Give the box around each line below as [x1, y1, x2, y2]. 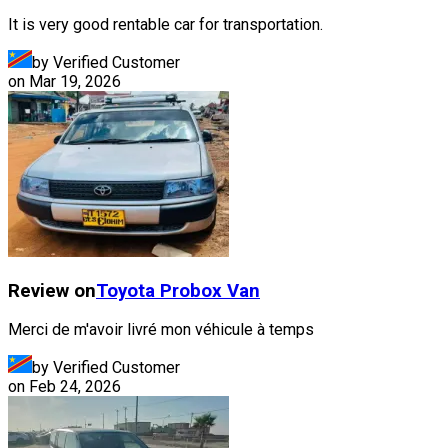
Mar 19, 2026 [29, 71, 121, 91]
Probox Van [160, 279, 260, 302]
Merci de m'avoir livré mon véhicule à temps [8, 320, 314, 340]
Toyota [96, 279, 155, 302]
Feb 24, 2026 [29, 377, 121, 397]
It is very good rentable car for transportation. [8, 14, 323, 34]
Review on [8, 279, 96, 302]
